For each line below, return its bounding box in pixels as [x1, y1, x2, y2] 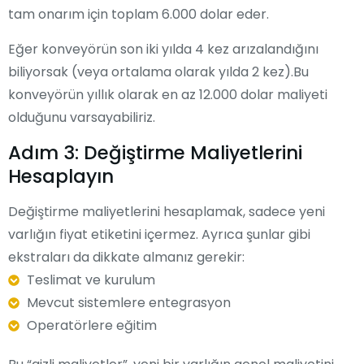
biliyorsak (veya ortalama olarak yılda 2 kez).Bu [8, 62, 309, 81]
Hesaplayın [8, 162, 114, 189]
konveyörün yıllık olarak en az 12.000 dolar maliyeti [8, 84, 327, 104]
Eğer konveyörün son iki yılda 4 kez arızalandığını [8, 39, 318, 58]
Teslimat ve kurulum [26, 270, 155, 289]
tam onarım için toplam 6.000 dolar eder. [8, 4, 269, 24]
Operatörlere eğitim [26, 315, 157, 335]
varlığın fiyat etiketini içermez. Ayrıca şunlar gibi [8, 224, 310, 244]
